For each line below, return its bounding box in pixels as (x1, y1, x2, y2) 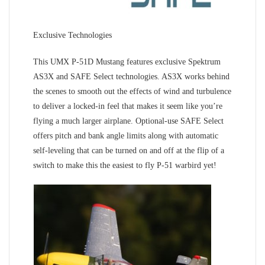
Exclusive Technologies (33, 30, 112, 40)
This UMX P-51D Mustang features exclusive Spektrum (33, 57, 221, 66)
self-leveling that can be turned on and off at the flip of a (33, 146, 224, 155)
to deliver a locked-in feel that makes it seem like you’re (33, 101, 222, 111)
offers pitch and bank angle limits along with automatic (33, 131, 218, 140)
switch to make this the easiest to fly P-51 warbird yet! (33, 160, 216, 170)
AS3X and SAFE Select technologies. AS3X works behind (33, 72, 230, 81)
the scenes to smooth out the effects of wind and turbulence (33, 86, 231, 96)
